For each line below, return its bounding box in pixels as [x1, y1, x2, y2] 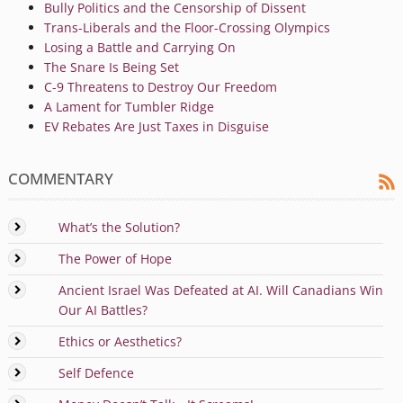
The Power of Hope [58, 249, 172, 267]
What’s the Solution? [58, 218, 180, 236]
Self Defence [58, 363, 134, 381]
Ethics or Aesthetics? [58, 332, 182, 350]
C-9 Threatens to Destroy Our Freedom [43, 77, 277, 95]
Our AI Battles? [58, 300, 148, 318]
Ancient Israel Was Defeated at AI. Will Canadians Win [58, 281, 383, 299]
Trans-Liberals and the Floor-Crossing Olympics [43, 18, 330, 36]
